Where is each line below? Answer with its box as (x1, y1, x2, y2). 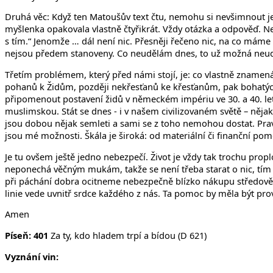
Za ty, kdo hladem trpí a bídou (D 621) (51, 229, 207, 242)
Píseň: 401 (5, 229, 51, 242)
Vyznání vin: (5, 250, 58, 263)
